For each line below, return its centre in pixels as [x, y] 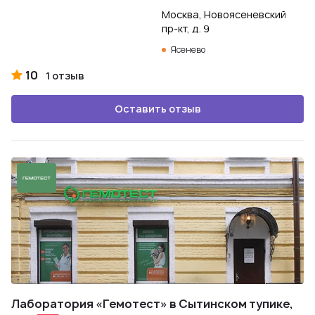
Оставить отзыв [157, 109]
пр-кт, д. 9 [186, 28]
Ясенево [188, 50]
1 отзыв [65, 76]
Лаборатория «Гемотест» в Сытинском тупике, [152, 304]
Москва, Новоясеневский [224, 14]
